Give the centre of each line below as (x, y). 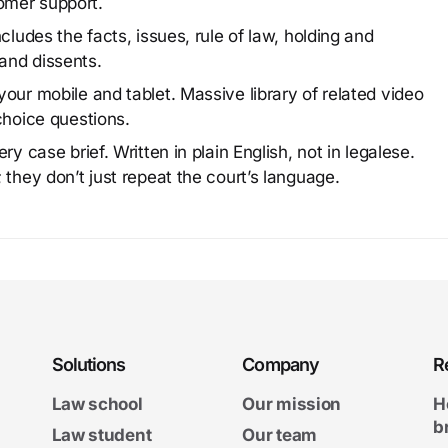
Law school (97, 404)
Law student (101, 435)
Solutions (88, 364)
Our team (279, 435)
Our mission (292, 404)
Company (281, 364)
